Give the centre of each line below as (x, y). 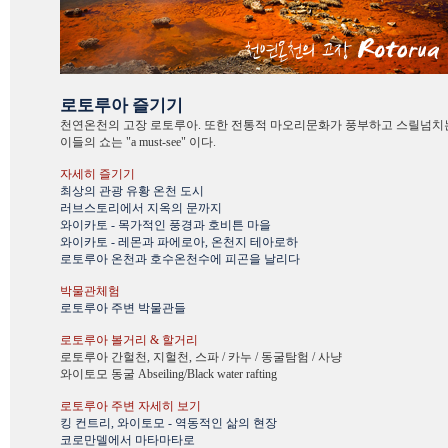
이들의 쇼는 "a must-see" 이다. (138, 142)
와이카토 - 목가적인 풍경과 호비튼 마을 (165, 225)
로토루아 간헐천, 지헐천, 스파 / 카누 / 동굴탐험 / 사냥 (201, 357)
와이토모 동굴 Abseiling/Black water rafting (168, 374)
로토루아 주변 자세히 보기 (130, 406)
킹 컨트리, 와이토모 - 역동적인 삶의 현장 (168, 423)
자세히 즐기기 (97, 174)
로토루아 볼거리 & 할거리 (129, 340)
